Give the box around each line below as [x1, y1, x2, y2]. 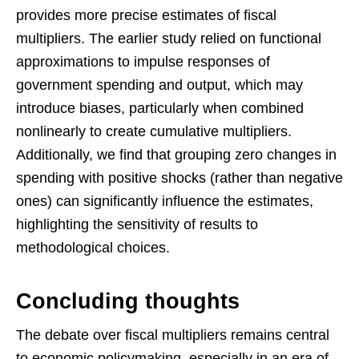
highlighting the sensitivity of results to [16, 216, 258, 232]
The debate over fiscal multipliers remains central [16, 326, 329, 343]
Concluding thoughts [16, 288, 240, 313]
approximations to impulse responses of [16, 53, 270, 70]
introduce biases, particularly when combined [16, 99, 304, 116]
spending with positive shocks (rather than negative [16, 169, 343, 186]
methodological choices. [16, 239, 170, 256]
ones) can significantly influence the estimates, [16, 192, 313, 209]
